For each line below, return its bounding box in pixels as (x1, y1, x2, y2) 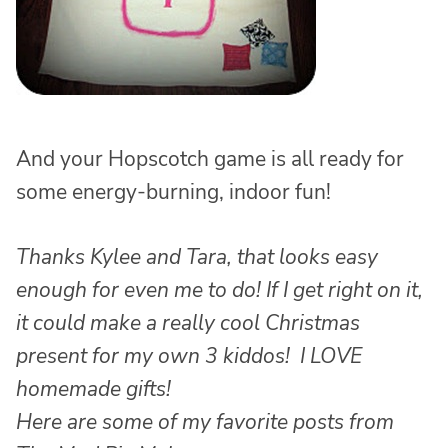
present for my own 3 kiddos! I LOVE (16, 341, 362, 370)
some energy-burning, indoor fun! (16, 177, 331, 206)
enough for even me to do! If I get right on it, (16, 275, 423, 304)
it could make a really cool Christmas (16, 308, 360, 337)
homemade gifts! (16, 374, 171, 403)
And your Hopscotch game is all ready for (16, 144, 404, 173)
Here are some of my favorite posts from (16, 407, 394, 436)
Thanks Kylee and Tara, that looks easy (16, 242, 378, 271)
